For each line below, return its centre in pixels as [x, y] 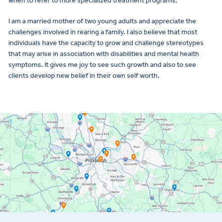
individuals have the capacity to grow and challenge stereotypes [106, 43]
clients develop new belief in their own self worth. [84, 76]
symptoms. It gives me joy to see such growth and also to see [102, 65]
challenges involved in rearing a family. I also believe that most [103, 32]
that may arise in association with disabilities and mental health [104, 54]
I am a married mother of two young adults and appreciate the [102, 21]
